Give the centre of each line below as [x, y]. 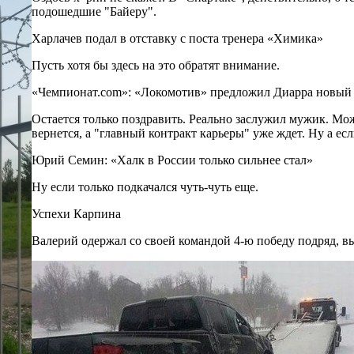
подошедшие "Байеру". [94, 11]
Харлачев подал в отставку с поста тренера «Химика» [177, 38]
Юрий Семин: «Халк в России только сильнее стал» [172, 160]
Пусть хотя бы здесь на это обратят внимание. [156, 65]
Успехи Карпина [76, 213]
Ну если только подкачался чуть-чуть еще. [145, 186]
